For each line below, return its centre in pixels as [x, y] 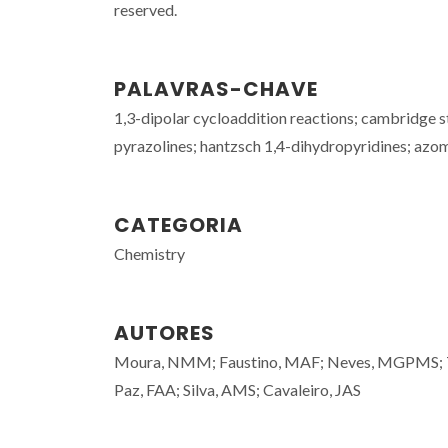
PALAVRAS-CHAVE [216, 89]
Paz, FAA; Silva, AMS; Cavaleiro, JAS [237, 389]
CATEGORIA [178, 225]
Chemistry [149, 253]
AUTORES [164, 333]
